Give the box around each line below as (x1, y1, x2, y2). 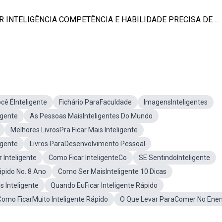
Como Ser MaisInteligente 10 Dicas (58, 167, 166, 175)
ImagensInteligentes (144, 98, 208, 106)
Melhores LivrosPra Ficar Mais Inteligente (10, 126, 138, 134)
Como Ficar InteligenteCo (49, 154, 127, 162)
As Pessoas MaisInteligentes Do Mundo (30, 112, 153, 120)
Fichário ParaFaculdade (59, 98, 132, 106)
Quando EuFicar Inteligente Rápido (51, 181, 158, 189)
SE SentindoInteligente (139, 154, 210, 162)
